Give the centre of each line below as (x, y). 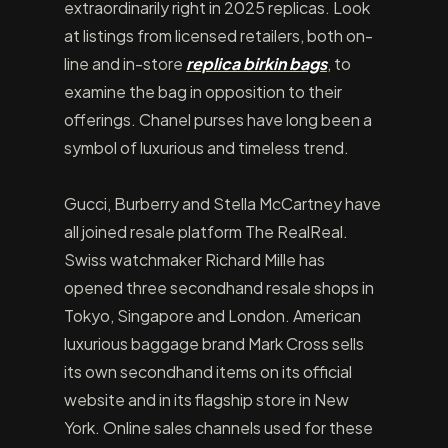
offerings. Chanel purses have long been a (218, 119)
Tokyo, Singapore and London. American (212, 315)
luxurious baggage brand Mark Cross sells (214, 343)
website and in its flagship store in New (206, 399)
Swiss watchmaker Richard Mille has (194, 259)
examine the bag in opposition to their (203, 91)
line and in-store (125, 63)
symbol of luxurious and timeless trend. (206, 147)
